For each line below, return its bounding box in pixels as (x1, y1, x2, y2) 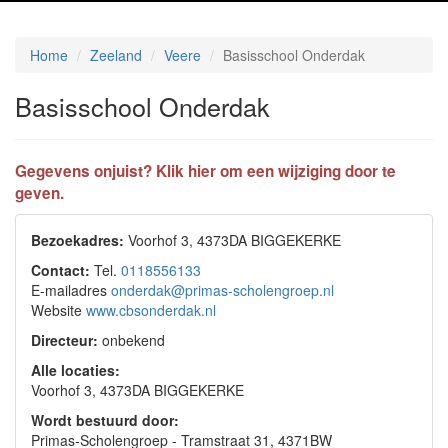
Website (31, 300, 86, 320)
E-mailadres (31, 280, 111, 300)
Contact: (31, 260, 90, 280)
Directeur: (31, 330, 98, 350)
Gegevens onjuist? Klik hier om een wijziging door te (15, 160, 396, 182)
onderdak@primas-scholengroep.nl (111, 280, 334, 300)
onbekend (98, 330, 165, 350)
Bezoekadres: (31, 230, 124, 250)
